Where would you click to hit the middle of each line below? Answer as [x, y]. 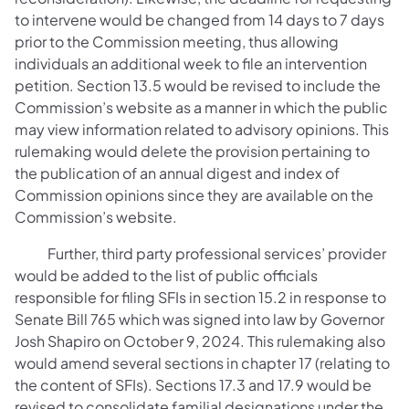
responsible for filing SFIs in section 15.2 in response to [200, 297]
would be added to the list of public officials [166, 275]
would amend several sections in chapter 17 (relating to [202, 363]
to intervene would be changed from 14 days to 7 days [199, 20]
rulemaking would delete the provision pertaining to [192, 151]
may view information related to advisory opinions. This [202, 129]
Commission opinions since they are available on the [194, 195]
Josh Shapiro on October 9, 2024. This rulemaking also [200, 341]
